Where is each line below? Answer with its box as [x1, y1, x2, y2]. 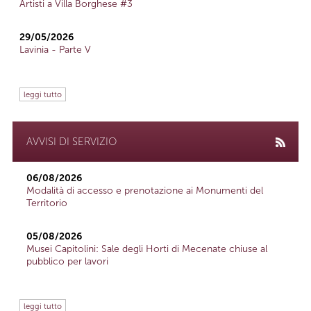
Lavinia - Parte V [19, 44, 91, 56]
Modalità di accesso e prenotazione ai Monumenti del [26, 185, 263, 197]
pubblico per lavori [26, 255, 108, 268]
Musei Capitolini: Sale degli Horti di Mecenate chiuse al [26, 243, 267, 255]
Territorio [26, 197, 67, 210]
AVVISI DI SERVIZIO [26, 135, 117, 149]
